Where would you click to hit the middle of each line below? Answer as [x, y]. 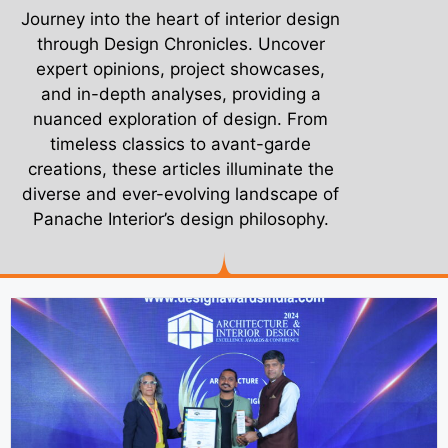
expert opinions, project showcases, [180, 68]
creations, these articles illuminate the [180, 168]
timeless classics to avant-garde [180, 143]
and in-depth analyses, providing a [180, 93]
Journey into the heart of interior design [180, 18]
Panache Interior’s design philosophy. [180, 218]
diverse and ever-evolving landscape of [180, 193]
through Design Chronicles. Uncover [180, 43]
